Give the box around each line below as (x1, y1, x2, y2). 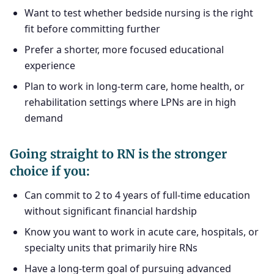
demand (24, 111, 63, 125)
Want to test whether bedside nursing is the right (24, 6, 253, 20)
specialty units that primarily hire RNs (24, 241, 198, 254)
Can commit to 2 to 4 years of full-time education (24, 188, 250, 202)
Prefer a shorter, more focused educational (24, 43, 224, 56)
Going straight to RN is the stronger (10, 146, 227, 161)
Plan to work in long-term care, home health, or (24, 80, 245, 93)
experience (24, 59, 75, 72)
